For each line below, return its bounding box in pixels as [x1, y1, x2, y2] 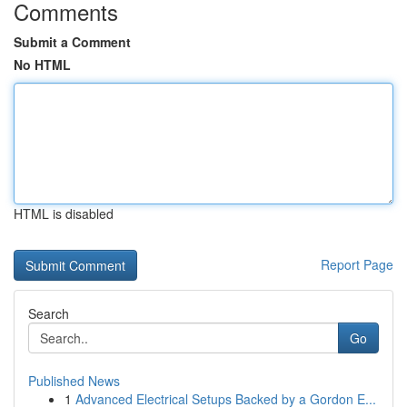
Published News [28, 372, 120, 390]
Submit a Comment [14, 33, 131, 51]
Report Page [321, 255, 393, 273]
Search [28, 304, 69, 323]
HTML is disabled [14, 204, 114, 223]
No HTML [14, 55, 71, 74]
